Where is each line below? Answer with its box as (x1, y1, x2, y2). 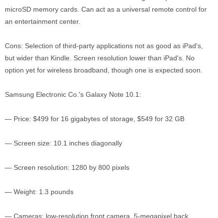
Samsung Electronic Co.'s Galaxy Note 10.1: (5, 91, 141, 98)
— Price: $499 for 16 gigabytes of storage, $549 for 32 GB (5, 115, 184, 123)
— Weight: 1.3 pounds (5, 188, 73, 196)
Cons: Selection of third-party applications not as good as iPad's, (5, 42, 203, 50)
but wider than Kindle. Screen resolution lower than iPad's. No (5, 54, 195, 62)
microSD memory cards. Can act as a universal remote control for (5, 5, 207, 13)
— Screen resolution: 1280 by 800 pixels (5, 163, 129, 171)
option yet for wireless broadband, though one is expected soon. (5, 66, 202, 74)
